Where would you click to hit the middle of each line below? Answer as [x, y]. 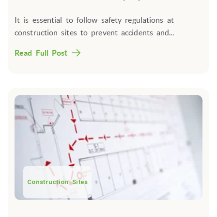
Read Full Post [41, 53]
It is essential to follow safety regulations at [94, 20]
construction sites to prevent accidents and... [94, 32]
